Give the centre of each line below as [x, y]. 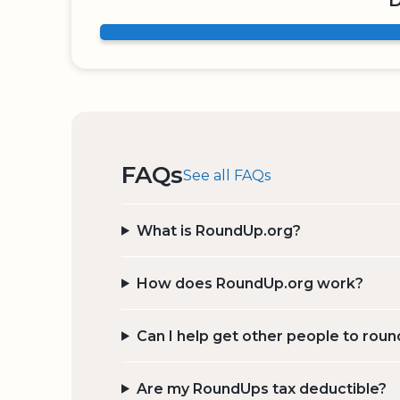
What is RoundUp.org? [218, 230]
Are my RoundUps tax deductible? [261, 388]
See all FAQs [227, 176]
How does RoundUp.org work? [250, 283]
